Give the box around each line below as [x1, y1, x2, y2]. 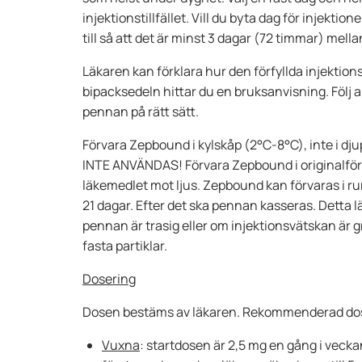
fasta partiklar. [82, 237, 167, 255]
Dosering [82, 270, 136, 288]
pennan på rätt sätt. [82, 103, 199, 120]
